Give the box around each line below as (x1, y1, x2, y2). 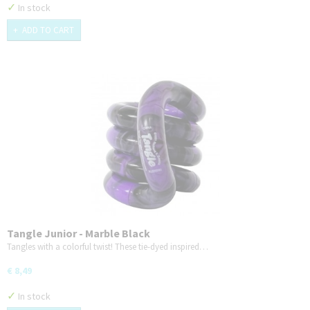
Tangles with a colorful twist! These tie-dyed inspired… (7, 240, 208, 253)
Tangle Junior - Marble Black (7, 226, 150, 240)
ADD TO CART (22, 24, 74, 36)
